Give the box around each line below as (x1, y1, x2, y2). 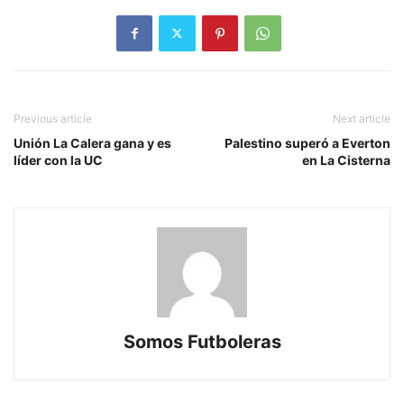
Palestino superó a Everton (225, 134, 390, 151)
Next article (333, 111, 390, 125)
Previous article (14, 111, 92, 125)
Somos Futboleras (123, 330, 281, 353)
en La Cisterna (302, 151, 390, 168)
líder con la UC (14, 151, 103, 168)
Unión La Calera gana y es (14, 134, 171, 151)
